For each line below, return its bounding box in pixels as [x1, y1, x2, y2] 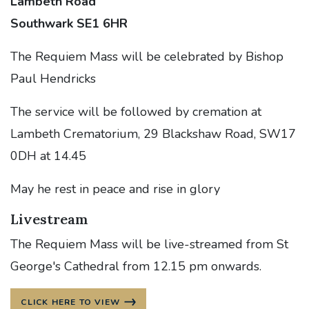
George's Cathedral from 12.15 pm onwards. [10, 258, 261, 275]
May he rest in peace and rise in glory [10, 181, 220, 197]
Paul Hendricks [10, 70, 96, 87]
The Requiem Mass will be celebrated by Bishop [10, 48, 283, 65]
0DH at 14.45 [10, 148, 86, 164]
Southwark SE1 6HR [10, 15, 128, 32]
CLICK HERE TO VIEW [21, 296, 120, 308]
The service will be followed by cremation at [10, 103, 261, 120]
